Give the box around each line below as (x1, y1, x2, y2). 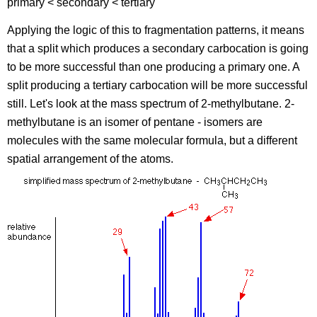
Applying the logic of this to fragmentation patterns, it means (7, 23, 305, 36)
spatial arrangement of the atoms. (7, 152, 174, 165)
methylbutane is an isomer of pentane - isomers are (7, 115, 263, 128)
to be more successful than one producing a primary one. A (7, 60, 300, 73)
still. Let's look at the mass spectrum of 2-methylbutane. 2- (7, 97, 295, 110)
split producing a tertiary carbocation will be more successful (7, 79, 309, 91)
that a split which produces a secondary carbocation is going (7, 42, 309, 54)
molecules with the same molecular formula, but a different (7, 134, 298, 146)
